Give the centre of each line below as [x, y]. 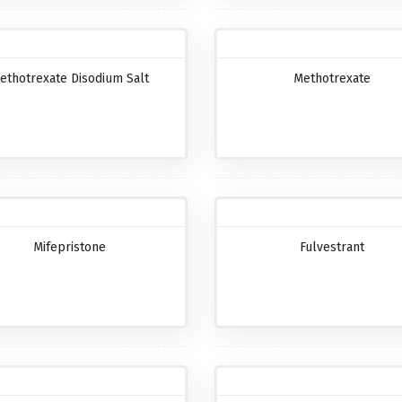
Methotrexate [332, 79]
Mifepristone [70, 248]
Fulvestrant [332, 248]
